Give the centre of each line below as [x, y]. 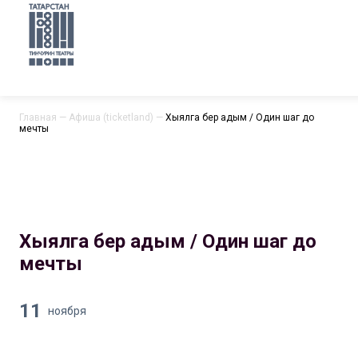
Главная [38, 117]
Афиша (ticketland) [111, 117]
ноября [67, 311]
